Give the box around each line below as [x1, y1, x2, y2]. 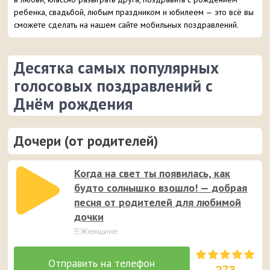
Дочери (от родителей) [14, 132, 159, 149]
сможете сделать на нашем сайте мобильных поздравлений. [14, 19, 239, 30]
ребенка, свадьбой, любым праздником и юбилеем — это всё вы [14, 7, 254, 17]
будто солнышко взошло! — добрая [74, 181, 248, 195]
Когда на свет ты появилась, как [74, 166, 231, 180]
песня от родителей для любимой [74, 195, 242, 209]
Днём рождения [14, 93, 133, 114]
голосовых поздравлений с [14, 75, 213, 96]
